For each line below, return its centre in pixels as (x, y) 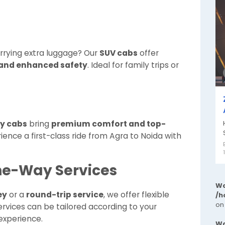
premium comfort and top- (108, 124)
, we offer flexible (136, 195)
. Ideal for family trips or (133, 65)
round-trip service (65, 195)
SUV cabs (119, 53)
